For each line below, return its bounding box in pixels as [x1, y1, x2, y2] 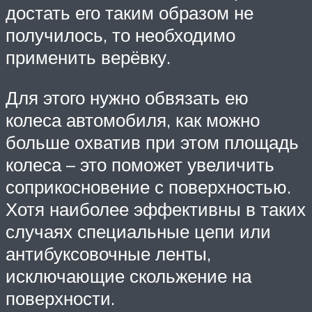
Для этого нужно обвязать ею [6, 86, 249, 109]
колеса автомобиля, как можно [6, 109, 260, 131]
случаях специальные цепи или [6, 220, 271, 242]
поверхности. [6, 287, 115, 309]
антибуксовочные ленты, [6, 242, 211, 265]
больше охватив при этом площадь [6, 131, 299, 153]
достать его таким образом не [6, 1, 253, 24]
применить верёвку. [6, 46, 171, 69]
